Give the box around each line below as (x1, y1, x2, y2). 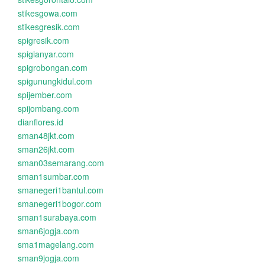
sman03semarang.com (18, 157, 104, 169)
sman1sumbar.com (18, 170, 89, 182)
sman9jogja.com (18, 252, 79, 264)
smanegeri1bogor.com (18, 198, 102, 209)
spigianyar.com (18, 48, 74, 60)
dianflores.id (18, 116, 63, 128)
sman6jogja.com (18, 225, 79, 237)
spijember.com (18, 89, 72, 101)
